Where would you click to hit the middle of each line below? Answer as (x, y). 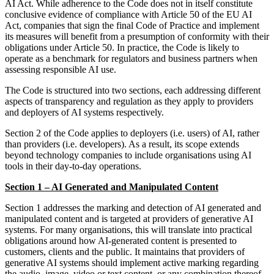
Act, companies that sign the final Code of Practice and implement (132, 26)
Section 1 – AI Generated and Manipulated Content (112, 187)
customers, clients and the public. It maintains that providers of (125, 252)
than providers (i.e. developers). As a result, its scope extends (122, 144)
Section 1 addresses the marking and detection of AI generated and (133, 208)
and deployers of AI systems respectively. (84, 113)
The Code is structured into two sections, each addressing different (133, 91)
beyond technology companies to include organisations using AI (128, 155)
